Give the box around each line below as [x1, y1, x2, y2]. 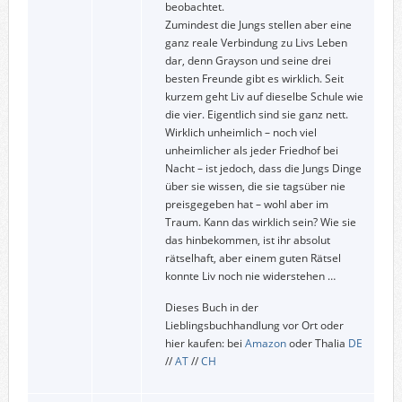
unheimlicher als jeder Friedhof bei [164, 142, 338, 158]
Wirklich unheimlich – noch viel [164, 124, 317, 140]
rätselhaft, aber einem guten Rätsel [164, 249, 341, 266]
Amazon [244, 335, 286, 351]
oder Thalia [285, 335, 348, 351]
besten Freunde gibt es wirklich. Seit [164, 70, 344, 86]
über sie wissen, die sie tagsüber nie [164, 178, 345, 194]
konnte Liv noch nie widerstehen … [164, 267, 336, 284]
